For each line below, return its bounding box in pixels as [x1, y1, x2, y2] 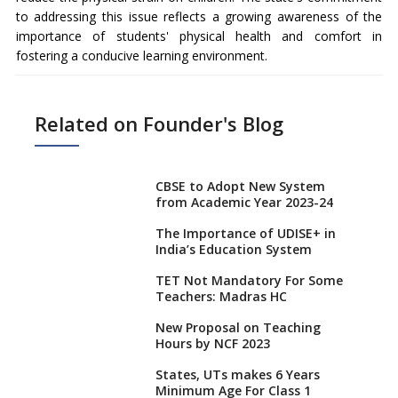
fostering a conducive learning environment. [15, 46, 267, 64]
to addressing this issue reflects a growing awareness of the [15, 7, 383, 25]
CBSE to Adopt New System [155, 177, 326, 195]
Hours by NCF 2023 [155, 334, 271, 352]
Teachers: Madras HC [155, 287, 288, 305]
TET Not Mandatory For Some [155, 271, 344, 289]
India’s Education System [155, 240, 313, 258]
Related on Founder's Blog [34, 109, 283, 137]
